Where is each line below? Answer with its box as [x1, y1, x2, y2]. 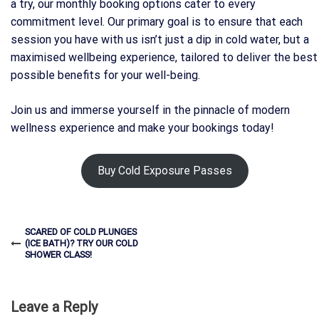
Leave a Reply [11, 298, 98, 315]
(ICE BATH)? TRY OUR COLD [25, 237, 138, 249]
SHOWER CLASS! [25, 249, 92, 260]
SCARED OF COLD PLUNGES [25, 226, 137, 237]
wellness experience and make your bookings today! [11, 120, 274, 135]
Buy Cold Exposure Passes [98, 164, 232, 177]
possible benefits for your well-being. [11, 68, 200, 82]
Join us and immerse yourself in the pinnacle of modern [11, 103, 290, 117]
